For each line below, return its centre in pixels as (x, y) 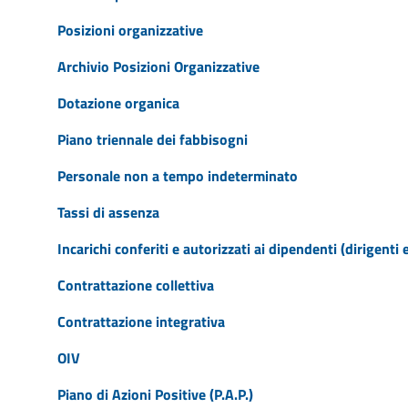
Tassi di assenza (108, 212)
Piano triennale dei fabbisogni (152, 139)
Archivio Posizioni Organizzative (158, 66)
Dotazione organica (118, 102)
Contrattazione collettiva (135, 285)
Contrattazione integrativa (141, 321)
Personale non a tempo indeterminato (177, 175)
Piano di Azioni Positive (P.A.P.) (155, 394)
